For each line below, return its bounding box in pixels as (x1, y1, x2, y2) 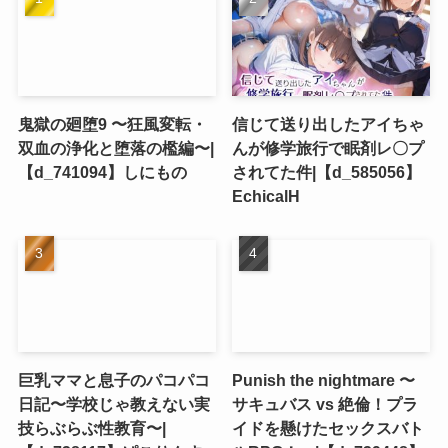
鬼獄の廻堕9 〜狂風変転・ (17, 115, 207, 134)
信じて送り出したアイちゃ (232, 115, 425, 134)
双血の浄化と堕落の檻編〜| (17, 139, 214, 158)
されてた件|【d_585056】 (232, 163, 422, 182)
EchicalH (232, 187, 301, 206)
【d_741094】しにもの (17, 163, 187, 182)
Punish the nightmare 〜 (232, 370, 416, 389)
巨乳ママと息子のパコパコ (17, 370, 210, 389)
